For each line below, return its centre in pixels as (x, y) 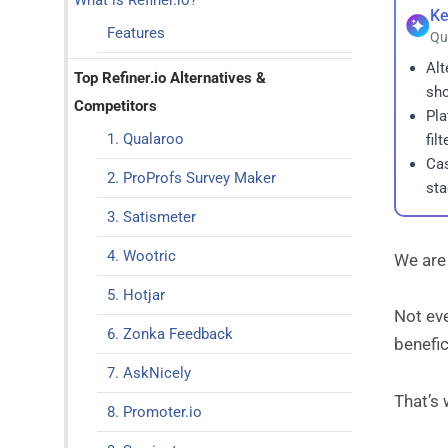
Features (135, 33)
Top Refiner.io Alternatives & (170, 78)
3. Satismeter (151, 217)
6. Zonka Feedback (169, 334)
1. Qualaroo (145, 139)
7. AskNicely (148, 373)
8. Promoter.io (154, 412)
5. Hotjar (135, 295)
